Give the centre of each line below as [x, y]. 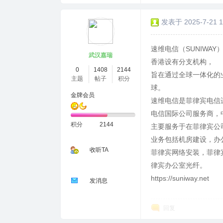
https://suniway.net [180, 178]
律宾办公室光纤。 [179, 165]
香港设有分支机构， [182, 61]
